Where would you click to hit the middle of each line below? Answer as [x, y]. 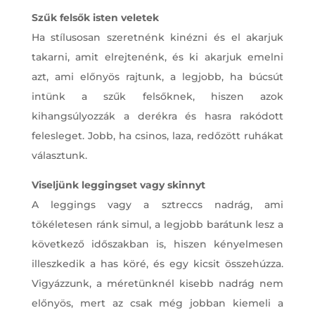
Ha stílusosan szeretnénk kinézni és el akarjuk [157, 38]
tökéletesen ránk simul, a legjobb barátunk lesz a [157, 225]
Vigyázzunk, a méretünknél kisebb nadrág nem [157, 284]
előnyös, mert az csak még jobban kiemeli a [157, 303]
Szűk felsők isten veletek [95, 18]
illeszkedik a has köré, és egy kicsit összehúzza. [157, 264]
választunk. [59, 156]
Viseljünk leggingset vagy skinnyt [118, 185]
